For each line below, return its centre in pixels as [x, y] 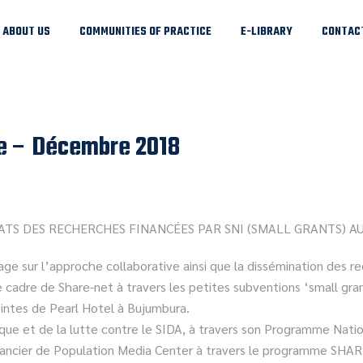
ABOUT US [26, 32]
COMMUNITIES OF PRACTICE [145, 32]
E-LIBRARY [267, 32]
